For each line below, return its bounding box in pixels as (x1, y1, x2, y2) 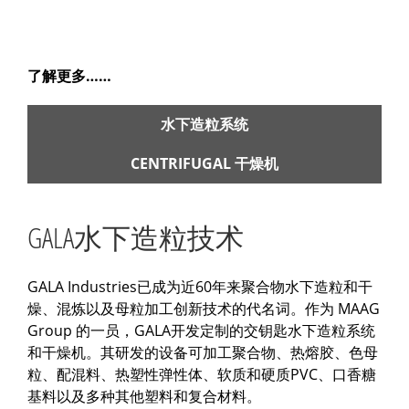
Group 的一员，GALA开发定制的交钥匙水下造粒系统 (27, 320, 375, 341)
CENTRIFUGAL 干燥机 (131, 153, 278, 173)
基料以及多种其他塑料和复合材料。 (27, 386, 261, 407)
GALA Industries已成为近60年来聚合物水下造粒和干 (27, 277, 372, 298)
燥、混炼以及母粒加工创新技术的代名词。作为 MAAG (27, 299, 380, 320)
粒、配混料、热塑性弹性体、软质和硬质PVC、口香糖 (27, 364, 376, 385)
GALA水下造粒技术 (27, 218, 244, 257)
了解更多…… (27, 66, 111, 86)
